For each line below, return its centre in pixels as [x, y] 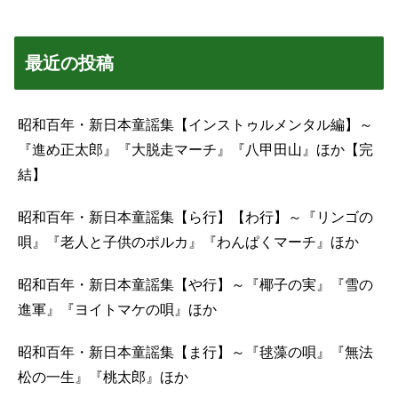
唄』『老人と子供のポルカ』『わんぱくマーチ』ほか [188, 243]
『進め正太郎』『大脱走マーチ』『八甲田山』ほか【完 [195, 150]
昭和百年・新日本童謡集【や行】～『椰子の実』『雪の [195, 285]
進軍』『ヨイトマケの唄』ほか [117, 310]
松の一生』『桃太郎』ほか [103, 378]
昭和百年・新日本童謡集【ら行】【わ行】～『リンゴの [195, 218]
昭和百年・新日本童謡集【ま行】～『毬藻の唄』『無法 [195, 353]
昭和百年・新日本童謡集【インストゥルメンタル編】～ [195, 125]
